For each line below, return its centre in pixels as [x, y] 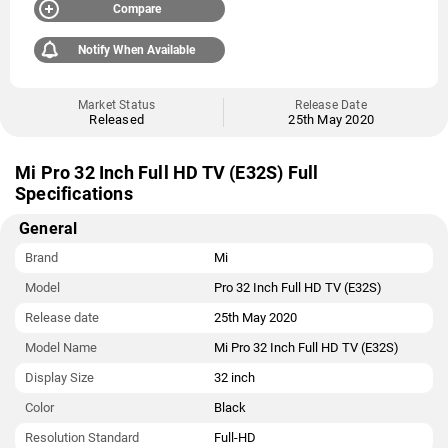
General [48, 228]
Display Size [59, 377]
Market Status [116, 105]
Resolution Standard [82, 437]
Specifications [74, 193]
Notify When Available [137, 50]
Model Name [61, 347]
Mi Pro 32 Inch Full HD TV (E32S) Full [167, 172]
